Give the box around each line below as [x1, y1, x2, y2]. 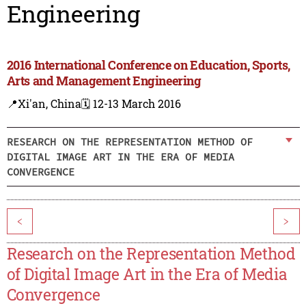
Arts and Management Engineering [6, 72, 201, 89]
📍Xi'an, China [6, 96, 81, 111]
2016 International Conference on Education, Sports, [6, 57, 291, 74]
